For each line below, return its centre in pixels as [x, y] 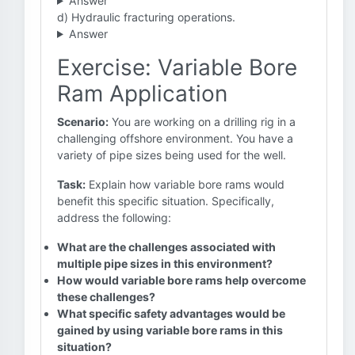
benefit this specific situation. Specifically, [166, 201]
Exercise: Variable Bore [177, 67]
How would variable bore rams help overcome [181, 280]
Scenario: [83, 122]
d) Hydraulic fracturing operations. [146, 17]
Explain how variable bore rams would [185, 184]
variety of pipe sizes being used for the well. [172, 155]
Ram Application [142, 94]
